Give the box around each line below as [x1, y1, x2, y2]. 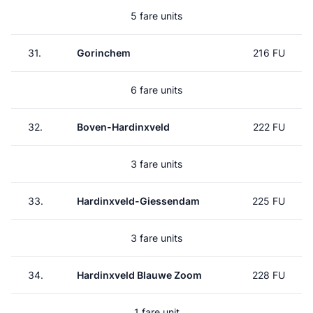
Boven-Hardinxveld [77, 121, 170, 133]
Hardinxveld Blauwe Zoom [77, 269, 202, 281]
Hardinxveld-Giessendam [77, 195, 200, 207]
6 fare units [131, 84, 182, 96]
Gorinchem [77, 47, 131, 59]
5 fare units [131, 10, 182, 22]
